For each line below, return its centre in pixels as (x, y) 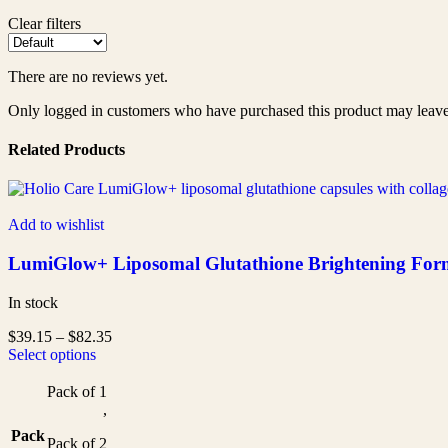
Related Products (66, 149)
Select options (52, 354)
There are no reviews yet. (88, 76)
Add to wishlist (56, 225)
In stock (33, 302)
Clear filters (44, 23)
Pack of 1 (77, 391)
